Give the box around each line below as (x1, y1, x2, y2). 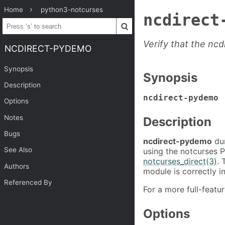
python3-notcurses (41, 6, 103, 14)
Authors (4, 162, 30, 170)
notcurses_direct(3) (143, 156, 217, 167)
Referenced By (4, 178, 53, 187)
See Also (4, 146, 33, 154)
